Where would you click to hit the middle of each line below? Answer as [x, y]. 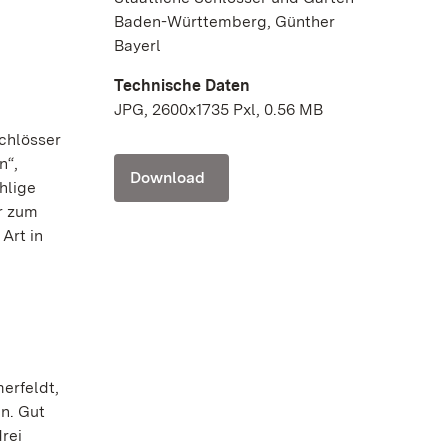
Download [167, 177]
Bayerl [137, 45]
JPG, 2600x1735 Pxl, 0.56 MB [218, 109]
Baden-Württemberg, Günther [224, 21]
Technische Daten [182, 85]
